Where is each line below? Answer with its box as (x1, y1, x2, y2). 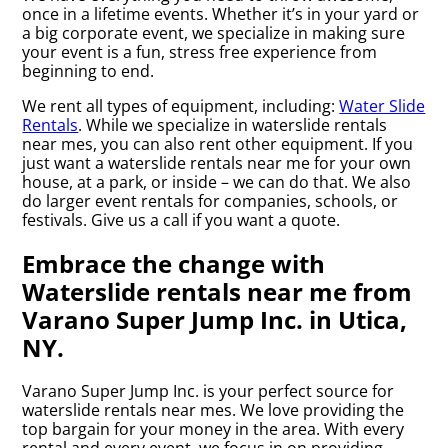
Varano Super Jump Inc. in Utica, (22, 302, 408, 336)
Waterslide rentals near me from (22, 274, 413, 308)
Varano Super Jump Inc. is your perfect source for (22, 379, 395, 402)
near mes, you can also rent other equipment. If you (22, 132, 414, 155)
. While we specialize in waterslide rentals (78, 113, 388, 136)
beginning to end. (22, 59, 155, 82)
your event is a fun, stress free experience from (22, 40, 378, 63)
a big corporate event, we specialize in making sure (22, 21, 406, 44)
